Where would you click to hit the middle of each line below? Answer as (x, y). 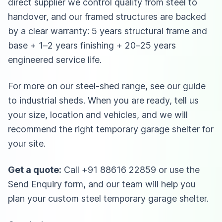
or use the (178, 169)
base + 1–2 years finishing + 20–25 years (92, 45)
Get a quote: (35, 169)
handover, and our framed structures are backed (107, 16)
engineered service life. (55, 59)
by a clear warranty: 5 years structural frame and (108, 31)
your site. (27, 143)
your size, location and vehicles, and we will (98, 114)
